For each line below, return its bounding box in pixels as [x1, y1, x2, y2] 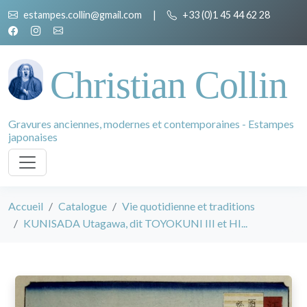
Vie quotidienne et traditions [122, 199, 255, 212]
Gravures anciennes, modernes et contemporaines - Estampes [8, 117, 294, 130]
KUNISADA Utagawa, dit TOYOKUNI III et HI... [23, 217, 247, 230]
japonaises [8, 130, 58, 143]
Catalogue [58, 199, 107, 212]
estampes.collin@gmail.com [23, 9, 142, 21]
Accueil [8, 199, 43, 212]
